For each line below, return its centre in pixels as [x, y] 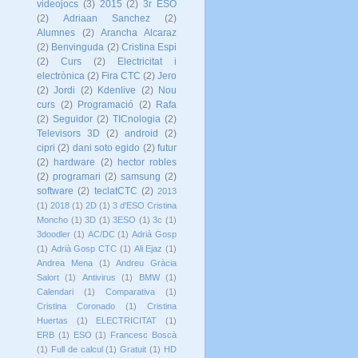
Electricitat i [147, 61]
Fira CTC [121, 76]
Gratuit [133, 349]
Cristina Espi [149, 47]
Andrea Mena [65, 263]
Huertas [52, 320]
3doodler [54, 234]
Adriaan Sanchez [107, 18]
